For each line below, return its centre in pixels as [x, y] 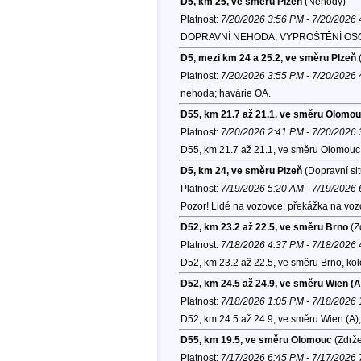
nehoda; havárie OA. [225, 94]
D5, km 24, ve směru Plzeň [241, 171]
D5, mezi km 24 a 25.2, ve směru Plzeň [268, 58]
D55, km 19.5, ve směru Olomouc [256, 340]
